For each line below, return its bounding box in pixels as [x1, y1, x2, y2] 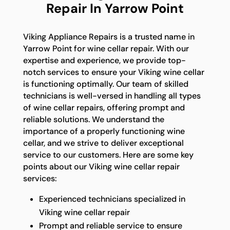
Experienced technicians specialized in [39, 194, 185, 205]
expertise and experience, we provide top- [23, 55, 186, 66]
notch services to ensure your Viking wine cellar [23, 67, 204, 78]
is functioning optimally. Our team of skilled [23, 79, 188, 90]
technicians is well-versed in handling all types [23, 90, 201, 102]
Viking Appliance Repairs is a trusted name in [23, 31, 195, 43]
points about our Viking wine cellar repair [23, 161, 180, 172]
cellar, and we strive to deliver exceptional [23, 138, 184, 149]
